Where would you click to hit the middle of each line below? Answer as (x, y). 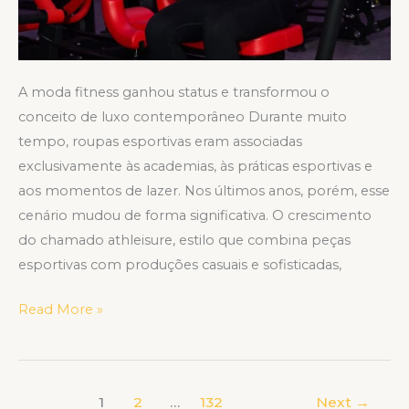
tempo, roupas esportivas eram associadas (160, 142)
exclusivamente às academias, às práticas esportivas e (195, 167)
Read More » (61, 310)
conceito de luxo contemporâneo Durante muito (183, 117)
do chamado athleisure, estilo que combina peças (184, 241)
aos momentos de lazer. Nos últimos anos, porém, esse (204, 191)
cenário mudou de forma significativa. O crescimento (195, 216)
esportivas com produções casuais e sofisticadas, (180, 265)
